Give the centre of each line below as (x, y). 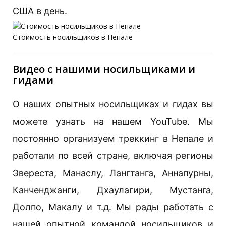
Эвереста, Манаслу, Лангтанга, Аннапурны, (113, 173)
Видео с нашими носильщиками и (104, 69)
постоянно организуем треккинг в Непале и (113, 138)
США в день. (40, 11)
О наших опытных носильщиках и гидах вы (113, 104)
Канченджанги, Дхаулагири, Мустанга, (113, 190)
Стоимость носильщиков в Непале (73, 37)
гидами (33, 80)
